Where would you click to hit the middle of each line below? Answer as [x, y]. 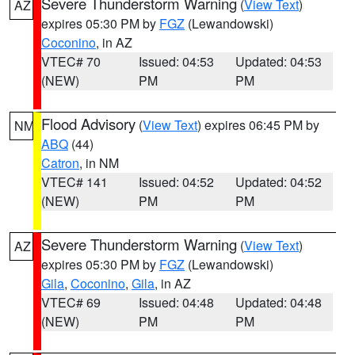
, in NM [99, 163]
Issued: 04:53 [176, 61]
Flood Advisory [88, 124]
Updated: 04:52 [279, 182]
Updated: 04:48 [279, 302]
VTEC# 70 [71, 61]
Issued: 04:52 [176, 182]
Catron [60, 163]
